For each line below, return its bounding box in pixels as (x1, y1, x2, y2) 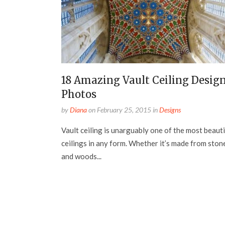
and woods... (61, 152, 101, 161)
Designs (159, 105, 181, 115)
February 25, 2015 (97, 105, 151, 115)
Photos (61, 88, 96, 101)
